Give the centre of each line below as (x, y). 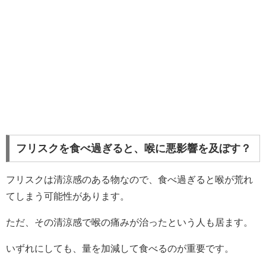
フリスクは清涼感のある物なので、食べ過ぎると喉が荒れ (129, 179)
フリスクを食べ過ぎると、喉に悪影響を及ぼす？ (133, 149)
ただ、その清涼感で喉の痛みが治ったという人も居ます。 (129, 222)
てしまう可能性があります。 (68, 196)
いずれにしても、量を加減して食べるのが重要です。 (120, 248)
